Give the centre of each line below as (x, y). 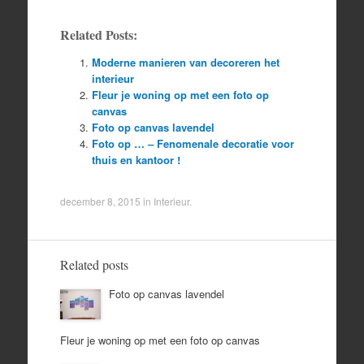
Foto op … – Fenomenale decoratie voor (193, 143)
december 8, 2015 (100, 201)
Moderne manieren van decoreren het (185, 62)
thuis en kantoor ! (136, 159)
